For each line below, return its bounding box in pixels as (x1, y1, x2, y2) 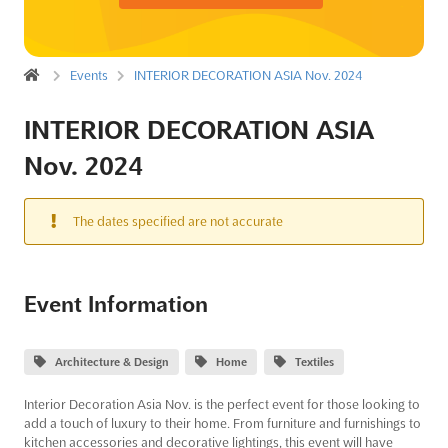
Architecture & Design (54, 355, 169, 368)
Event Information (24, 291, 208, 316)
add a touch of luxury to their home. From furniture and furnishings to (24, 415, 421, 430)
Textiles (294, 355, 334, 368)
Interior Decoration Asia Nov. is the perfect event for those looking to (24, 396, 420, 411)
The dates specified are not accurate (69, 213, 283, 228)
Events (70, 67, 109, 82)
